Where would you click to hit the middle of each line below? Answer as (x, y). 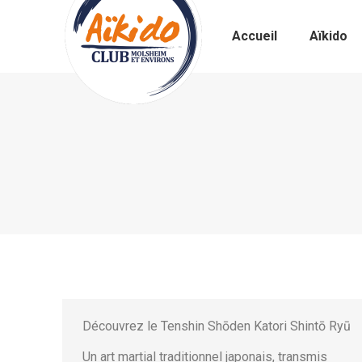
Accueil (255, 36)
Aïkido (328, 36)
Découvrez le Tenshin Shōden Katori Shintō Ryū (217, 326)
